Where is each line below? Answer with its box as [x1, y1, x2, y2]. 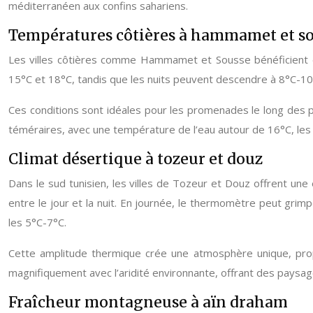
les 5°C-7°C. [8, 215, 66, 229]
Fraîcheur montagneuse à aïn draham [8, 293, 288, 312]
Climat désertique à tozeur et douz [8, 150, 263, 168]
